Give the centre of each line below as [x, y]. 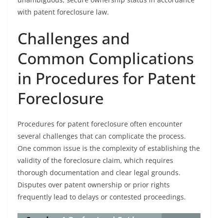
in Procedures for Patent [107, 78]
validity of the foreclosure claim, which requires [95, 160]
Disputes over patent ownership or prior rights [94, 185]
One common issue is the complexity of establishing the [109, 148]
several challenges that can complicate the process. [102, 136]
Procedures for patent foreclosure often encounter [100, 124]
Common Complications [106, 58]
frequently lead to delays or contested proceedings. [102, 197]
